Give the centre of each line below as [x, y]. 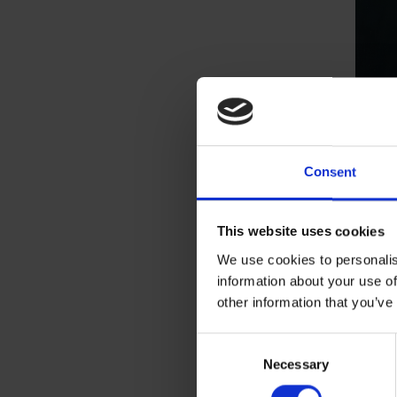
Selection [223, 364]
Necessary [296, 364]
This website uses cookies [300, 231]
